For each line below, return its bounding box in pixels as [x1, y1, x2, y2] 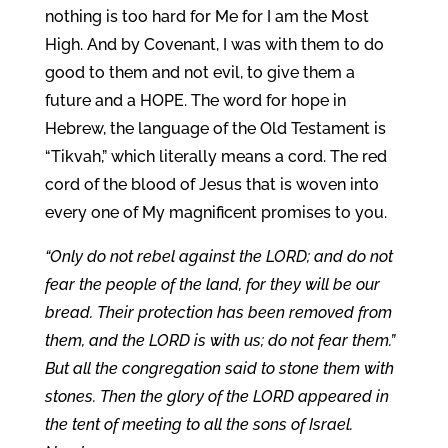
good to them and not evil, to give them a [44, 63, 355, 82]
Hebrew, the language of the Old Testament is [44, 119, 386, 138]
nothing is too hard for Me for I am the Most [44, 7, 369, 26]
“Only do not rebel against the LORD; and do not [44, 247, 393, 266]
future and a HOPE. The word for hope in [44, 91, 346, 110]
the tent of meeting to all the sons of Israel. [44, 415, 353, 434]
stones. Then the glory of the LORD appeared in [44, 387, 389, 406]
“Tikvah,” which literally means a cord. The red [44, 147, 387, 166]
